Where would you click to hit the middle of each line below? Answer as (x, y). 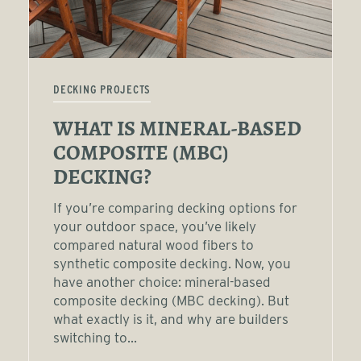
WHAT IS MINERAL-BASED (177, 130)
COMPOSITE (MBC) (141, 154)
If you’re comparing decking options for (175, 208)
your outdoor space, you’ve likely (155, 226)
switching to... (95, 338)
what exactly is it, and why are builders (171, 319)
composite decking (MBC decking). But (171, 301)
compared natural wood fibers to (154, 245)
